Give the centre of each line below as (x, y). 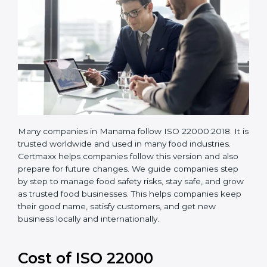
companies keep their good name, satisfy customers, (125, 251)
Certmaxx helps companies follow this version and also (128, 201)
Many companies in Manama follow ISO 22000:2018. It (129, 176)
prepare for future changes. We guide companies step (128, 213)
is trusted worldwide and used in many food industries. (128, 188)
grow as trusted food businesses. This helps (106, 238)
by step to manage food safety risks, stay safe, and (119, 226)
